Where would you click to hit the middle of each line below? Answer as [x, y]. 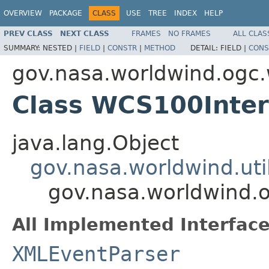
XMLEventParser [96, 254]
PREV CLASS [28, 33]
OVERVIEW [23, 13]
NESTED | [61, 48]
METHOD [160, 48]
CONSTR [122, 48]
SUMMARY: [23, 48]
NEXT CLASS [85, 33]
